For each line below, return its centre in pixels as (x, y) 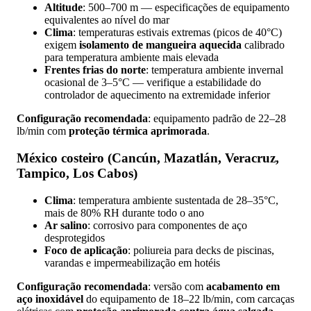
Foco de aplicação (86, 250)
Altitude (64, 8)
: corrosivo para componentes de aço (167, 225)
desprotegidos (75, 237)
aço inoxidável (50, 299)
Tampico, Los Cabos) (77, 173)
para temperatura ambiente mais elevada (132, 58)
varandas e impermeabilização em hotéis (132, 262)
